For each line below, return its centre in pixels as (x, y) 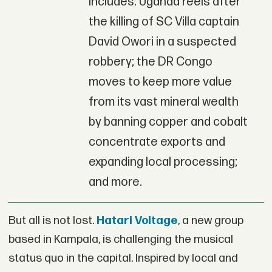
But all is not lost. (52, 220)
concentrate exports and (157, 142)
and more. (115, 182)
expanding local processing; (163, 162)
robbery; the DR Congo (150, 62)
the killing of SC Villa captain (164, 22)
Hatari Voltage (137, 220)
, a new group (210, 220)
